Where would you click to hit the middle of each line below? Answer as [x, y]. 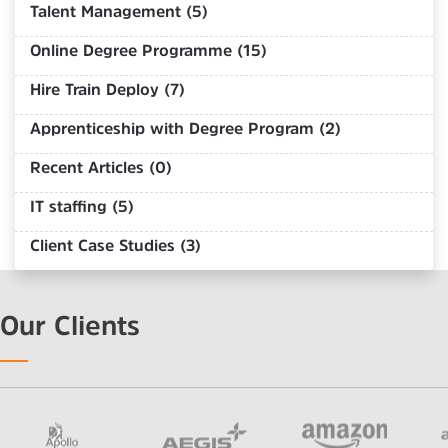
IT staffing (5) [82, 205]
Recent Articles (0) [101, 166]
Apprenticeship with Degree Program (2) [185, 127]
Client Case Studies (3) [115, 244]
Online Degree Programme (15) [148, 49]
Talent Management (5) [119, 10]
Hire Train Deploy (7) [107, 88]
